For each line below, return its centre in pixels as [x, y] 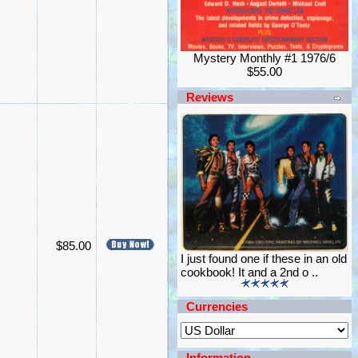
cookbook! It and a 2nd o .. [249, 272]
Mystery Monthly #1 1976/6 [265, 58]
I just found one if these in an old [264, 259]
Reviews [210, 97]
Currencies [217, 306]
